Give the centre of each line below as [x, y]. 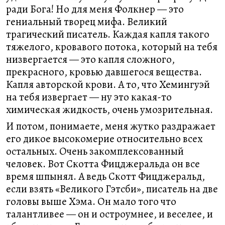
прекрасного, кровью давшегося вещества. [104, 72]
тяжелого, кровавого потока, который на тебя [112, 47]
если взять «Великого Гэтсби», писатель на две [112, 189]
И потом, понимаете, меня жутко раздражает [111, 126]
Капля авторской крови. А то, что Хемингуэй [108, 84]
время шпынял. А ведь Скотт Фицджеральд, [105, 176]
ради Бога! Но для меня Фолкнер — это [95, 9]
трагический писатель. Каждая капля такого [108, 34]
